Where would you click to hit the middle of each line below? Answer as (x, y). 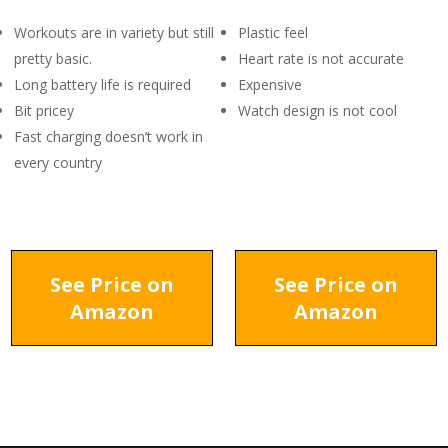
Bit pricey (44, 110)
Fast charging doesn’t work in (108, 136)
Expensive (270, 84)
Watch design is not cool (317, 110)
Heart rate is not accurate (321, 58)
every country (58, 162)
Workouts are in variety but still (114, 32)
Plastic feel (273, 32)
